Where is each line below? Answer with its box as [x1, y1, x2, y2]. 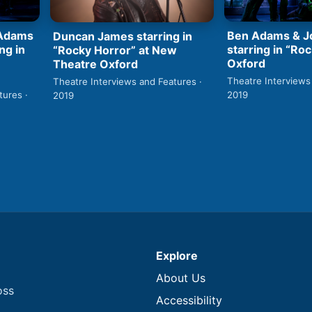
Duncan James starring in [53, 29, 192, 43]
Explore [156, 249, 198, 263]
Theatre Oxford [53, 56, 138, 71]
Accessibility [156, 293, 222, 308]
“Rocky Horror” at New [53, 42, 177, 57]
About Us [156, 271, 205, 286]
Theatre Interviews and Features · [53, 75, 202, 87]
